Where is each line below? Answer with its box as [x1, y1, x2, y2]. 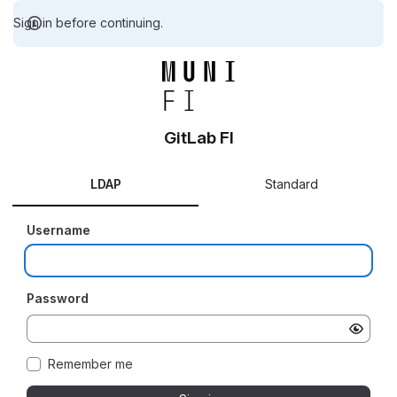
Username [27, 222, 90, 237]
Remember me [48, 356, 133, 371]
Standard [265, 176, 318, 191]
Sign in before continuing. [13, 15, 163, 30]
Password [27, 291, 89, 306]
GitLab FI [163, 128, 234, 148]
